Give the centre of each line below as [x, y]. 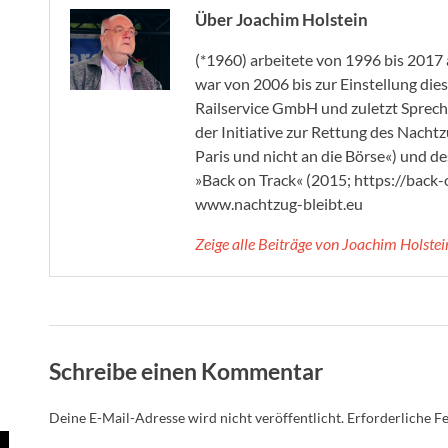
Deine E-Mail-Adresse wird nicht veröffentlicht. [196, 417]
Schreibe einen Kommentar [186, 371]
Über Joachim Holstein [281, 20]
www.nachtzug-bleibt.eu [279, 204]
